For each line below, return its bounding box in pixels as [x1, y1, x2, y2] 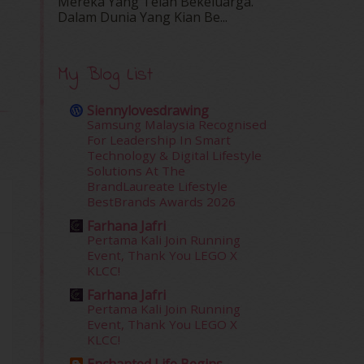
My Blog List [58, 60, 153, 89]
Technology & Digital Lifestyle [87, 146, 262, 163]
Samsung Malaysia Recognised [87, 115, 266, 132]
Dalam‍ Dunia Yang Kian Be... [58, 7, 227, 26]
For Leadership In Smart [87, 131, 231, 148]
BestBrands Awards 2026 [87, 193, 236, 210]
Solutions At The [87, 162, 185, 179]
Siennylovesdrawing [87, 101, 209, 119]
